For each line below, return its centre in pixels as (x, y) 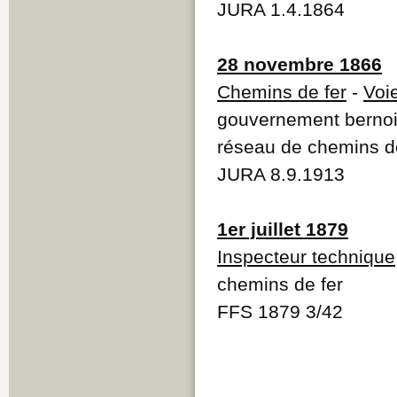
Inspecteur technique (306, 256)
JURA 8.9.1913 (281, 174)
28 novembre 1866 (300, 64)
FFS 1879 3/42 (280, 311)
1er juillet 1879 (283, 229)
